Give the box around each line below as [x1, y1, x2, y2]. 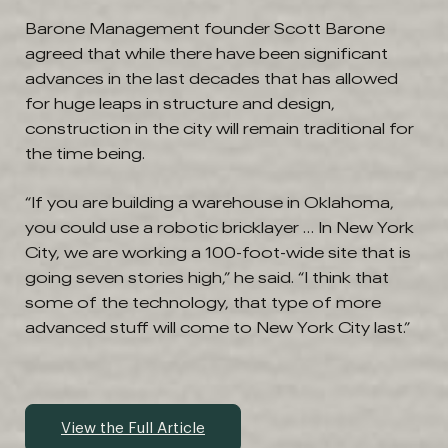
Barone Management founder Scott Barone [25, 20, 385, 37]
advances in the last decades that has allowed [25, 70, 398, 87]
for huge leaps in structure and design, [25, 95, 335, 112]
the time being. [25, 145, 145, 162]
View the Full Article [61, 421, 205, 436]
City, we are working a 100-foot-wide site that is [25, 244, 411, 261]
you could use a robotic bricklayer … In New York [25, 219, 414, 236]
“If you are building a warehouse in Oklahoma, [25, 194, 394, 211]
